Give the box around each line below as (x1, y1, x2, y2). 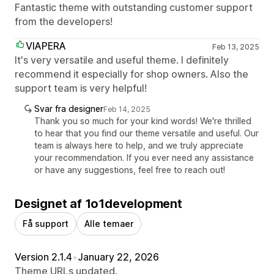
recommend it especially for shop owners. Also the (15, 68, 248, 81)
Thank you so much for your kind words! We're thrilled (34, 116, 251, 127)
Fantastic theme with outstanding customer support (15, 1, 253, 14)
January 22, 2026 (78, 251, 159, 264)
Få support (23, 218, 68, 229)
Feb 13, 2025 (212, 42, 259, 52)
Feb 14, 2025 (103, 105, 150, 114)
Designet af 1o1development (15, 196, 182, 212)
